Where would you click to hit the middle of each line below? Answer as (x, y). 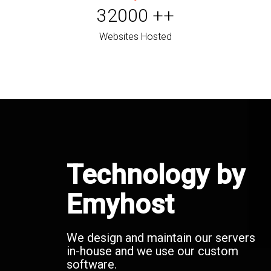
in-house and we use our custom (152, 251)
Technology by (156, 175)
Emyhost (120, 204)
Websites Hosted (135, 37)
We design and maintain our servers (161, 238)
